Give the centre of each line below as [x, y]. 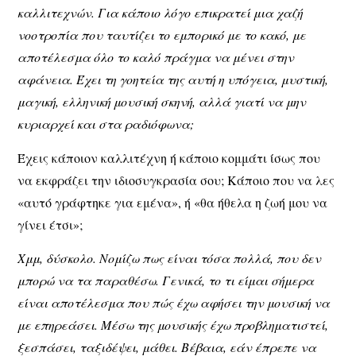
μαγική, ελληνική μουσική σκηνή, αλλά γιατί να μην [162, 102]
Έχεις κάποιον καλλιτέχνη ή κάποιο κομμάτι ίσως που [169, 157]
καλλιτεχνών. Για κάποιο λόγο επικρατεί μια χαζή [161, 13]
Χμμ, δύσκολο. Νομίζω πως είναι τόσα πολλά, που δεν [170, 258]
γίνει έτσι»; [50, 224]
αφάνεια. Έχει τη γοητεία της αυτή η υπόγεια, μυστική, [173, 79]
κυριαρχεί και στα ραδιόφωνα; [106, 124]
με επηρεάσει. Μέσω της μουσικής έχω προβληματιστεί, [173, 325]
